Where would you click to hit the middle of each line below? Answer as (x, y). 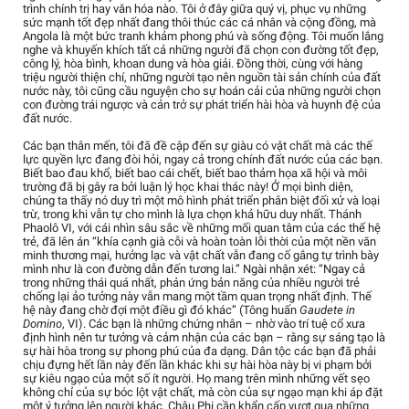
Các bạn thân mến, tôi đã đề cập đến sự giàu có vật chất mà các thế (198, 145)
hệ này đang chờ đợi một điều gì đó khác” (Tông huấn (161, 309)
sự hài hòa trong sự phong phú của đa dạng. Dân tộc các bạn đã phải (199, 351)
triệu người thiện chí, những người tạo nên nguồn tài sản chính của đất (202, 77)
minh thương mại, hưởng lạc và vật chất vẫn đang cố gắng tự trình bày (201, 255)
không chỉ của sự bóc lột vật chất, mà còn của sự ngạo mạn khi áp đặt (203, 392)
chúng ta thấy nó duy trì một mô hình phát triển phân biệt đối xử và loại (201, 200)
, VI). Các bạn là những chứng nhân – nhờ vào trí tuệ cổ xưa (214, 323)
